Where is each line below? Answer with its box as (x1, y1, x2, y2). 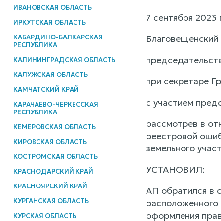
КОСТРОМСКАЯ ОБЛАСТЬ (13, 152, 98, 161)
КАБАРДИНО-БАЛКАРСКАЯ (13, 33, 103, 41)
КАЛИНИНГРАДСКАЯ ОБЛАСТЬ (13, 55, 115, 64)
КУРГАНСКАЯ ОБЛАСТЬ (13, 196, 89, 205)
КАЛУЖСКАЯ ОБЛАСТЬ (13, 70, 88, 79)
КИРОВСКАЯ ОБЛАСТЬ (13, 137, 87, 146)
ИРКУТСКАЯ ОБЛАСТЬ (13, 18, 86, 27)
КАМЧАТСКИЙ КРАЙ (13, 85, 79, 94)
